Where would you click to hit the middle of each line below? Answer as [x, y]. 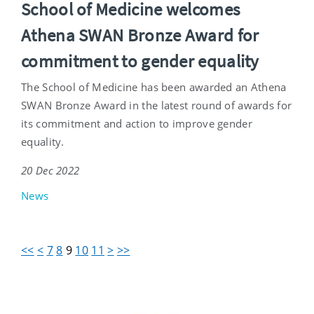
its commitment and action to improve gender [137, 124]
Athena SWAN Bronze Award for [140, 35]
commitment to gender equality [140, 61]
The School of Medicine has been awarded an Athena [154, 87]
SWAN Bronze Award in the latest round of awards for [157, 105]
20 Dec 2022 [50, 171]
